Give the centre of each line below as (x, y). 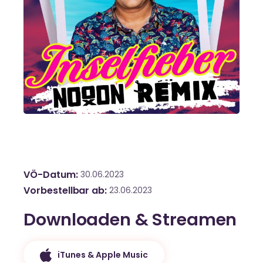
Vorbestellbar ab (64, 191)
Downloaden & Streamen (130, 220)
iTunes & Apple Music (103, 254)
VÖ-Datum (50, 175)
